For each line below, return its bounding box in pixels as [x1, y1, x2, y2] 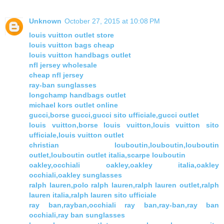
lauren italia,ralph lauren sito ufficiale [29, 191, 156, 199]
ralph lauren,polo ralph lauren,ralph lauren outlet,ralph [29, 181, 219, 189]
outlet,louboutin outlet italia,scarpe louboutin [29, 151, 185, 159]
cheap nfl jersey [29, 71, 83, 79]
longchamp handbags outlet [29, 91, 126, 99]
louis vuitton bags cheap [29, 41, 114, 49]
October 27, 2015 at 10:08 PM [64, 17, 160, 25]
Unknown [29, 17, 61, 25]
